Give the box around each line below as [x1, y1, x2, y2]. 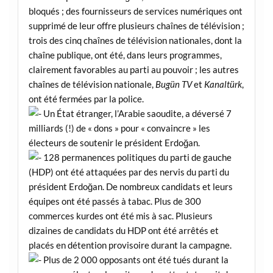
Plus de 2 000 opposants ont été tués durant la [41, 254, 229, 266]
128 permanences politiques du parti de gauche [41, 152, 232, 163]
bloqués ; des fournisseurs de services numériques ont [28, 5, 243, 17]
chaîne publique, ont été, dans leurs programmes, [28, 49, 222, 61]
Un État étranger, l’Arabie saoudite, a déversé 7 [41, 108, 232, 119]
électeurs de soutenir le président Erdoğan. [28, 137, 200, 149]
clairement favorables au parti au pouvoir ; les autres [28, 64, 239, 76]
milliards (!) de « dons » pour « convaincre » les [28, 122, 210, 134]
